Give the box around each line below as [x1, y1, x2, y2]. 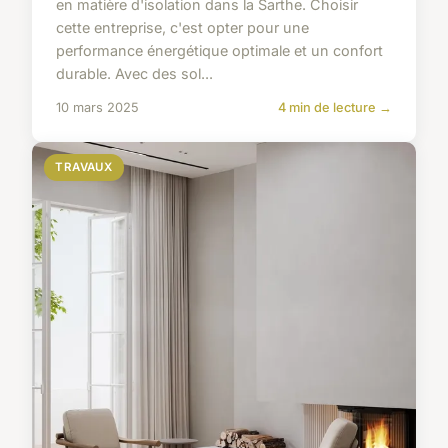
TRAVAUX [55, 159, 113, 174]
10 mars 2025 [56, 99, 139, 115]
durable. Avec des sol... [56, 64, 213, 82]
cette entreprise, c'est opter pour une [56, 18, 309, 36]
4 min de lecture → [278, 99, 392, 115]
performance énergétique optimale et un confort [56, 41, 383, 59]
